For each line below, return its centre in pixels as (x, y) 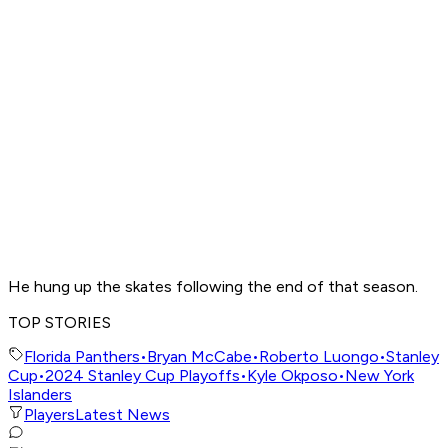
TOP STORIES (59, 322)
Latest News (122, 415)
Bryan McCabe (199, 357)
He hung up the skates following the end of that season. (215, 286)
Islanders (40, 395)
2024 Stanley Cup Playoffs (142, 376)
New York (379, 376)
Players (49, 415)
